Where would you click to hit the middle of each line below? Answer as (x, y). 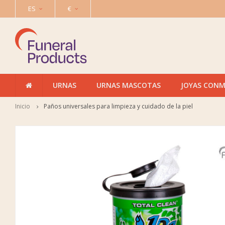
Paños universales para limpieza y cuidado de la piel (118, 106)
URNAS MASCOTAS (129, 85)
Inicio (23, 106)
